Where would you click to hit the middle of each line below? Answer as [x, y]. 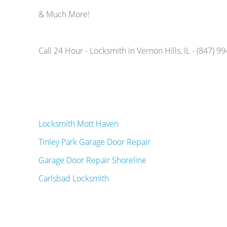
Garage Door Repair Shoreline [92, 160]
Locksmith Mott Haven [78, 124]
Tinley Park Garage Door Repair [94, 142]
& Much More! [64, 14]
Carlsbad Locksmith [73, 179]
